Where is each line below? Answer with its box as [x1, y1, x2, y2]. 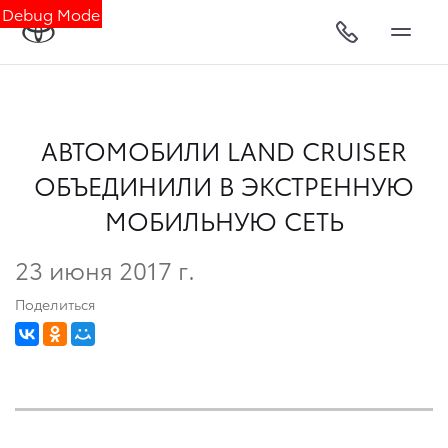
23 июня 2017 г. [15, 251, 195, 286]
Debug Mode [2, 2, 100, 25]
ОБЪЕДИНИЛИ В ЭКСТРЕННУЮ [34, 167, 414, 202]
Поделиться [15, 293, 95, 314]
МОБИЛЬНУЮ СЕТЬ [104, 202, 344, 237]
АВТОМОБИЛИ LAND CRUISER [41, 132, 407, 167]
